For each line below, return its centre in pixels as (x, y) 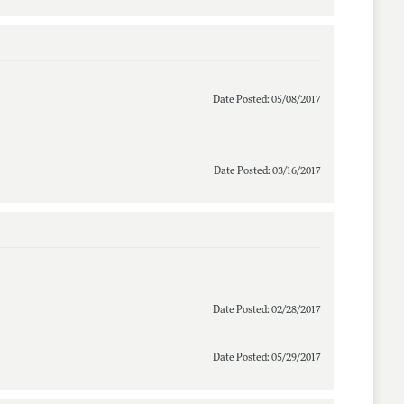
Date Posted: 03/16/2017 (266, 171)
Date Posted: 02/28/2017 (266, 310)
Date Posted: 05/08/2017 (266, 100)
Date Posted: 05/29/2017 (266, 358)
